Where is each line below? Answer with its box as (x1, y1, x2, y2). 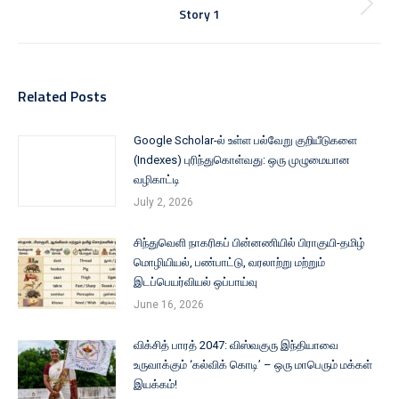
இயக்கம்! (134, 378, 177, 391)
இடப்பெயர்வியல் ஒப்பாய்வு (134, 275, 257, 289)
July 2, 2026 (134, 196, 193, 208)
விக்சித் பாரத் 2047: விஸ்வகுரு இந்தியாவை (134, 338, 338, 352)
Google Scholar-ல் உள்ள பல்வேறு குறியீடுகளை (134, 134, 357, 147)
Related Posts (18, 85, 107, 107)
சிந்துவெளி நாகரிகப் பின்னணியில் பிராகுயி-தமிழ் (134, 236, 365, 249)
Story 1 (179, 4, 220, 23)
